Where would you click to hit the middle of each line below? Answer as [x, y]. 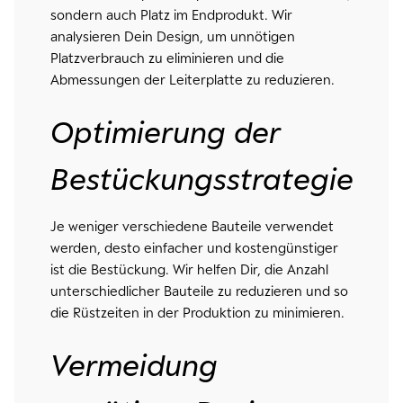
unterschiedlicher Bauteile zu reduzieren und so [199, 291]
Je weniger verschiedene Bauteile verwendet [192, 226]
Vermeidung [134, 365]
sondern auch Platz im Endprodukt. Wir [171, 15]
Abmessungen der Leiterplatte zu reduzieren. [192, 80]
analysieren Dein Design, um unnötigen [172, 36]
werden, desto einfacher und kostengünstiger [194, 248]
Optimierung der [165, 132]
